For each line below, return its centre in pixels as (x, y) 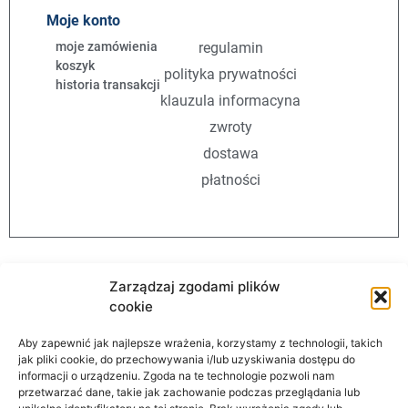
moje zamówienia (107, 47)
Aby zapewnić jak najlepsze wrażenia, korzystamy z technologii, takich (200, 343)
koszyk (75, 66)
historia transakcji (108, 85)
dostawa (230, 154)
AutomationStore (204, 365)
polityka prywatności (230, 75)
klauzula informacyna (230, 101)
